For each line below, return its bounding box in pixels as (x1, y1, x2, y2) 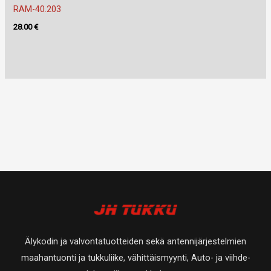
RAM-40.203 (13, 3, 62, 15)
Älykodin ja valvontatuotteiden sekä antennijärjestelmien (25, 235, 246, 247)
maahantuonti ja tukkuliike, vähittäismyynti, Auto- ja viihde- (21, 252, 250, 263)
